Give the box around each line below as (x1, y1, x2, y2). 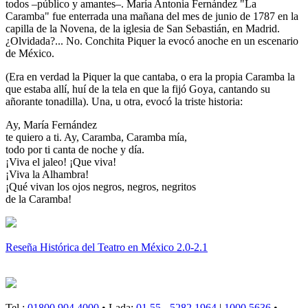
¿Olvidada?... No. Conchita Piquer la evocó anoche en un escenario (5, 35, 298, 47)
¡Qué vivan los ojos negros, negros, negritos (5, 181, 196, 193)
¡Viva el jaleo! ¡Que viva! (5, 156, 116, 168)
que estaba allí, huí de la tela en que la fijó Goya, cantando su (5, 83, 270, 96)
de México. (5, 47, 54, 60)
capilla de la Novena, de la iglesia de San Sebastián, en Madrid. (5, 23, 280, 35)
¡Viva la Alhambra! (5, 168, 89, 181)
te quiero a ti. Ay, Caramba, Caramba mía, (5, 131, 187, 144)
